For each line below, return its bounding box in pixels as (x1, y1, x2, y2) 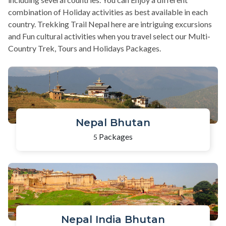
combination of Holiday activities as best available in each (8, 7, 208, 17)
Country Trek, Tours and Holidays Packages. (8, 43, 161, 53)
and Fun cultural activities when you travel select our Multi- (8, 31, 210, 41)
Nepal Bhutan (76, 117, 150, 129)
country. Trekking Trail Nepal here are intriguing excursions (8, 19, 212, 29)
